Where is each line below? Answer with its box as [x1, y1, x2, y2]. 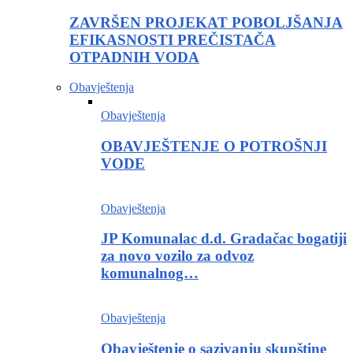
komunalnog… [101, 265, 199, 282]
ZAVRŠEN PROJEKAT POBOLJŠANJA [69, 13, 343, 31]
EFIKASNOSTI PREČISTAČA [69, 31, 276, 48]
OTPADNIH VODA [69, 48, 199, 65]
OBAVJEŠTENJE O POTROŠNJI [101, 138, 327, 155]
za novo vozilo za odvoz [101, 247, 254, 265]
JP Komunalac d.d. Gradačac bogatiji [101, 230, 347, 247]
